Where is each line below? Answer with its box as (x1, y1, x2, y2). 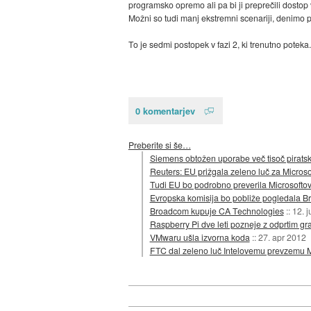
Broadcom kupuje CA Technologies (149, 204, 284, 217)
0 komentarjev (135, 104, 195, 118)
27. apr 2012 (258, 230, 306, 243)
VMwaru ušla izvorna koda (149, 230, 250, 243)
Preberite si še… (128, 138, 191, 151)
